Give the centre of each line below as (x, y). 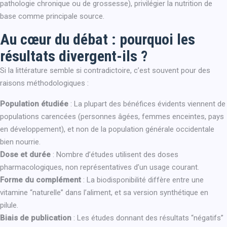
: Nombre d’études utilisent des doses (115, 155)
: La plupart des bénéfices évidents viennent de (147, 104)
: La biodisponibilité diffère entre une (142, 180)
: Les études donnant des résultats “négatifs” (147, 218)
